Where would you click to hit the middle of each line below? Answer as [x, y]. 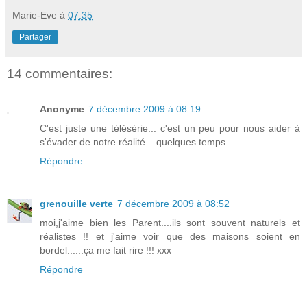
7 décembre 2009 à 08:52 [173, 203]
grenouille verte [76, 203]
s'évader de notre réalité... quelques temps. [134, 142]
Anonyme [62, 109]
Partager [35, 37]
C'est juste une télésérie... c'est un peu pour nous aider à [170, 128]
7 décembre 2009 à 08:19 [145, 109]
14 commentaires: [60, 73]
